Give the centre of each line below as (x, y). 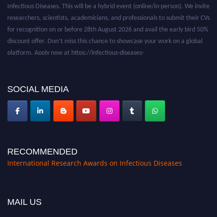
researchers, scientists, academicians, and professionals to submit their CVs (108, 11)
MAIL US (24, 202)
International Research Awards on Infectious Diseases (95, 163)
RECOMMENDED (42, 151)
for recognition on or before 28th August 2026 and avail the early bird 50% (108, 23)
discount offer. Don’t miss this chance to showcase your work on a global (105, 34)
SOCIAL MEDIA (38, 89)
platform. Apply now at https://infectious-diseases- (76, 46)
